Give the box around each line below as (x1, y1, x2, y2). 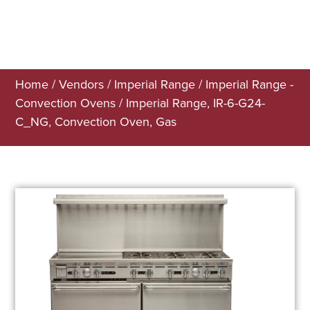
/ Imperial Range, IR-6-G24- (116, 94, 266, 112)
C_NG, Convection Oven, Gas (15, 113, 177, 131)
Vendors (59, 75, 104, 93)
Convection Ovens (15, 94, 116, 112)
